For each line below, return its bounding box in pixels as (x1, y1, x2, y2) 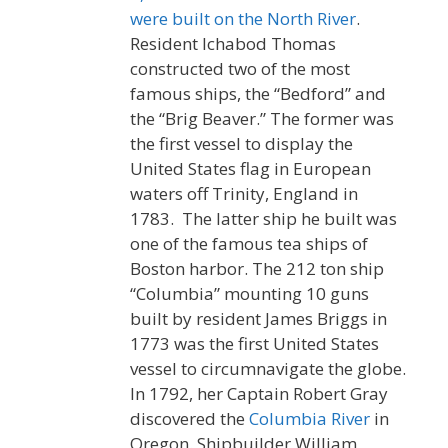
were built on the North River (130, 7, 356, 31)
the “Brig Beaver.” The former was (130, 107, 394, 131)
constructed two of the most (130, 57, 350, 81)
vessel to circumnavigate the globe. (130, 357, 406, 381)
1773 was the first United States (130, 332, 379, 356)
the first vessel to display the (130, 132, 353, 156)
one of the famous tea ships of (130, 232, 368, 256)
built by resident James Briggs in (130, 307, 387, 331)
